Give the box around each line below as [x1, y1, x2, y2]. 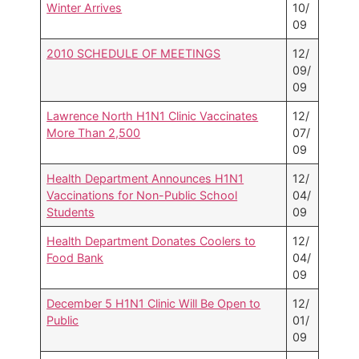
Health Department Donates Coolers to [46, 234, 256, 248]
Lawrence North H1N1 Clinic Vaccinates [46, 109, 259, 123]
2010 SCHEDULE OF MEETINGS [46, 46, 221, 61]
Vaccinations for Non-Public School [46, 188, 238, 203]
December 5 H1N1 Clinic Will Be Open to [46, 296, 261, 311]
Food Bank [46, 251, 104, 265]
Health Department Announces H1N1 [46, 171, 244, 186]
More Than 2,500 [46, 126, 141, 140]
